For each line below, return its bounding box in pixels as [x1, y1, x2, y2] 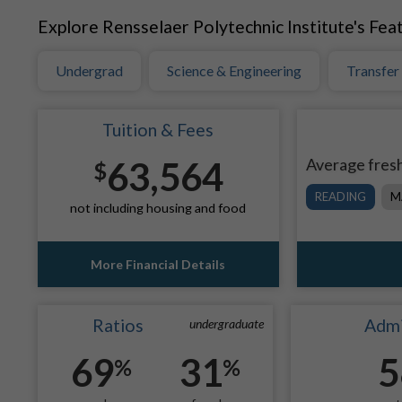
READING [314, 188, 366, 204]
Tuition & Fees [102, 118, 214, 140]
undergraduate [189, 316, 265, 332]
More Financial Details [91, 257, 226, 273]
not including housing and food [70, 199, 247, 215]
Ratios [92, 315, 144, 336]
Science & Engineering [167, 62, 302, 79]
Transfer [345, 62, 399, 79]
